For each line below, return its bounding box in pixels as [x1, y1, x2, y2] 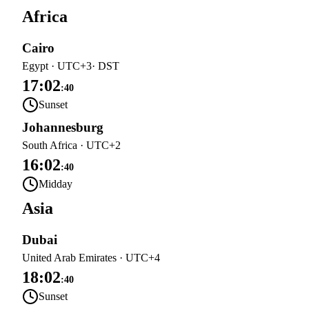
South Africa [22, 139, 77, 151]
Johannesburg [22, 120, 103, 134]
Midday [39, 178, 72, 190]
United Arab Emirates [22, 252, 117, 263]
